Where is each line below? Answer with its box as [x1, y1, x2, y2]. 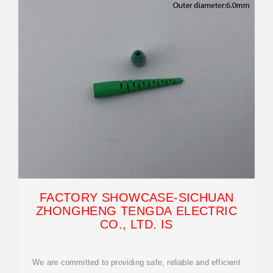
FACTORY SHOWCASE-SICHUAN [39, 191, 234, 204]
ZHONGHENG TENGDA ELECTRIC [36, 204, 237, 218]
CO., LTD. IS [100, 218, 173, 231]
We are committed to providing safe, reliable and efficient [32, 258, 241, 267]
